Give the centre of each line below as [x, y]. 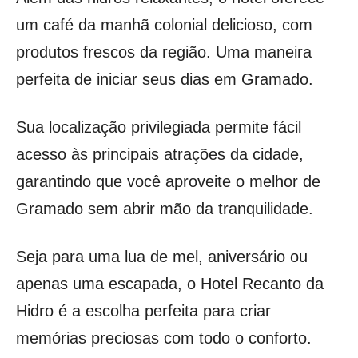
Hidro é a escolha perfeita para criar [143, 310]
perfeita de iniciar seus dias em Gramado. [165, 79]
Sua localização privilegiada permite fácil [159, 127]
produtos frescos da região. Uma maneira [164, 52]
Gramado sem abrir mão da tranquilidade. [165, 208]
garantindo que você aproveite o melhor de [168, 181]
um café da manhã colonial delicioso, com [164, 24]
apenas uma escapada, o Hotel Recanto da [170, 283]
